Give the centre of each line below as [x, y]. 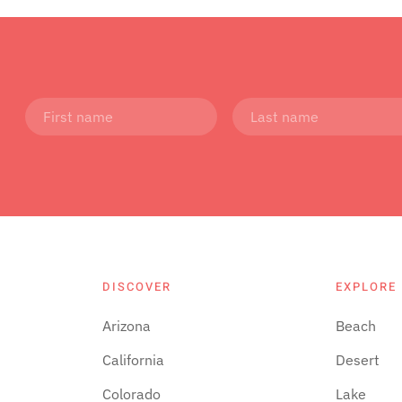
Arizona [126, 325]
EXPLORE [367, 286]
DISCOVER [136, 286]
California [133, 359]
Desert [358, 359]
